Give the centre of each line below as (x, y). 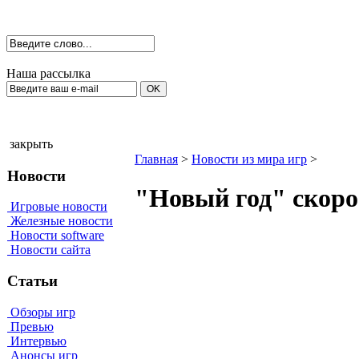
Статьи (32, 281)
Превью (30, 326)
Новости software (56, 236)
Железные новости (60, 221)
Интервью (37, 341)
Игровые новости (57, 207)
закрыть (31, 144)
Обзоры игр (41, 312)
